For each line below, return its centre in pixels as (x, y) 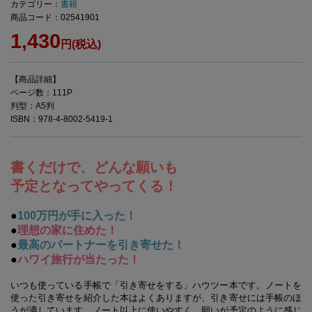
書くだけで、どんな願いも (94, 167)
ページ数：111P (41, 93)
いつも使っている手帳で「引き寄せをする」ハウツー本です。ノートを (156, 286)
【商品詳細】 (36, 80)
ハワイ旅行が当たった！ (79, 260)
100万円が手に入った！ (77, 216)
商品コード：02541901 (55, 18)
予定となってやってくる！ (94, 186)
